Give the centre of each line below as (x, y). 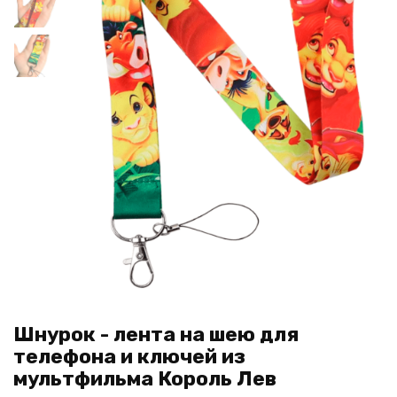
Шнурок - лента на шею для (156, 334)
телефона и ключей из (129, 356)
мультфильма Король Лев (145, 378)
